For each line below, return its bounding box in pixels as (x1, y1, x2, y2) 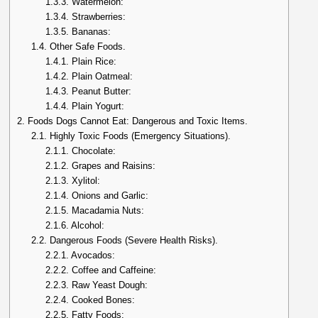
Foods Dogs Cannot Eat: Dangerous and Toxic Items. (25, 116, 248, 127)
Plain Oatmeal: (69, 71, 133, 82)
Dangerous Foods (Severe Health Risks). (47, 235, 219, 246)
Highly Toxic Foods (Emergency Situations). (47, 131, 231, 142)
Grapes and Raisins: (69, 160, 156, 172)
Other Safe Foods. (47, 41, 126, 53)
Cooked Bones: (69, 295, 136, 306)
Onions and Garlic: (69, 190, 149, 202)
